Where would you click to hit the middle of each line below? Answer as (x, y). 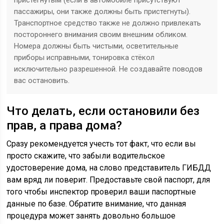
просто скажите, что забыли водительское (86, 156)
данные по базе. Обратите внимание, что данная (96, 204)
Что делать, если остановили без (103, 111)
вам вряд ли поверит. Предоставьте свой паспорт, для (108, 180)
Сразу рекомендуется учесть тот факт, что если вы (101, 144)
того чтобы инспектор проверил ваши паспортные (101, 192)
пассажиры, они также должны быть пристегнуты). (102, 12)
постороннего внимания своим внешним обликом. (101, 35)
